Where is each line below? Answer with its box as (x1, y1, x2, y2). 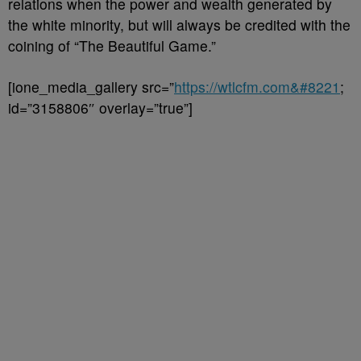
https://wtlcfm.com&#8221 (174, 76, 340, 97)
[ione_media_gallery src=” (8, 76, 174, 97)
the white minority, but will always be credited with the (8, 14, 351, 35)
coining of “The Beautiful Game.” (8, 35, 216, 56)
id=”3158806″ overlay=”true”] (8, 97, 193, 118)
